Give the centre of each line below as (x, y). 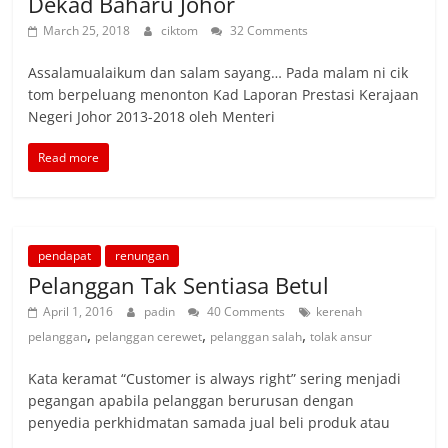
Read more (69, 157)
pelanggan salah (256, 336)
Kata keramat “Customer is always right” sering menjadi (215, 378)
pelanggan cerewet (149, 336)
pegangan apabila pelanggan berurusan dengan (191, 400)
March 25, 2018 (87, 30)
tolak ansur (341, 336)
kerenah (339, 311)
